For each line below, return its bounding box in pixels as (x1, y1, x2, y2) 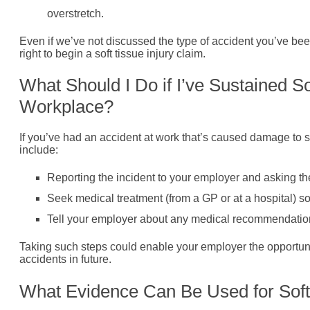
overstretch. (47, 7, 104, 19)
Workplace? (19, 96, 113, 118)
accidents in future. (19, 253, 111, 266)
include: (19, 144, 58, 156)
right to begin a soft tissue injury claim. (19, 47, 206, 60)
